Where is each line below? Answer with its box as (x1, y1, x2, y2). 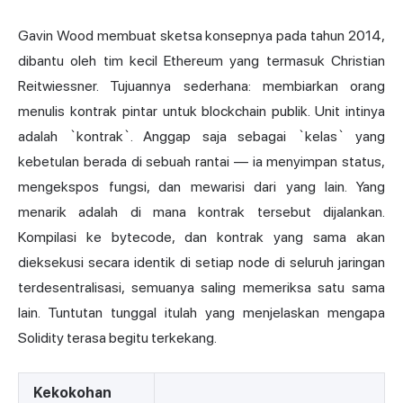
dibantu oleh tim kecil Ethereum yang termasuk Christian (18, 51, 385, 69)
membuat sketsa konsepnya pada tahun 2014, (93, 26, 386, 44)
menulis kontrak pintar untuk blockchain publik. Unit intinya (18, 102, 385, 120)
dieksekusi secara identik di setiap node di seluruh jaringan (18, 253, 385, 271)
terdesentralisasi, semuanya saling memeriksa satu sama (18, 278, 385, 296)
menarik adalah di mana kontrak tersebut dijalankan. (18, 202, 385, 220)
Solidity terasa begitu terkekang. (18, 328, 217, 346)
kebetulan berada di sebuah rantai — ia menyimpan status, (18, 152, 385, 170)
